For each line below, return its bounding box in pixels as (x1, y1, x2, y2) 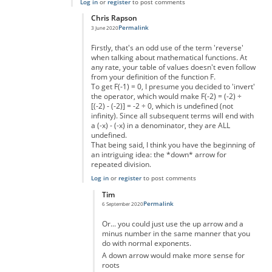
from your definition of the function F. (90, 72, 216, 82)
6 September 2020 (101, 200, 143, 208)
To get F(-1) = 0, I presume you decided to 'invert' (90, 82, 255, 92)
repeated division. (90, 160, 151, 169)
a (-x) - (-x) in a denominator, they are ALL (90, 121, 230, 131)
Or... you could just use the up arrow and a (101, 219, 243, 229)
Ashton (193, 28, 214, 37)
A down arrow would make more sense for (101, 250, 245, 260)
